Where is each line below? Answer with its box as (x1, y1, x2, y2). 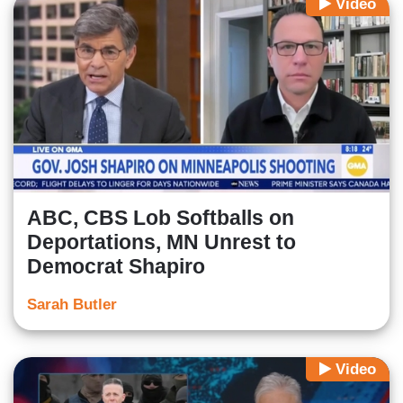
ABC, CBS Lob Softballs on (27, 206, 294, 230)
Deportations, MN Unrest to (27, 230, 296, 255)
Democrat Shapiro (27, 255, 205, 279)
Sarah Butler (27, 296, 117, 314)
